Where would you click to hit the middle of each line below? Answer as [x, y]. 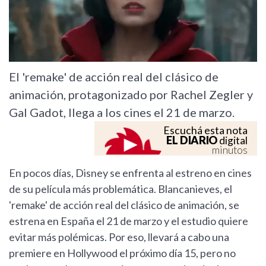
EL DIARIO [192, 140]
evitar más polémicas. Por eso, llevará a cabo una [119, 237]
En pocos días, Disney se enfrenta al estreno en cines [130, 173]
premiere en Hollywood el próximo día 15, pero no [122, 253]
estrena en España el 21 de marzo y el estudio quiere [129, 221]
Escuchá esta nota [205, 131]
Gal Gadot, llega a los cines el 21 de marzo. [122, 113]
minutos [230, 150]
